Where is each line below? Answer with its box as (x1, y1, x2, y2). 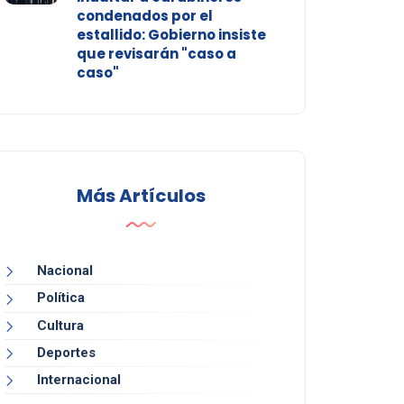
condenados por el (76, 6, 213, 26)
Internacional (36, 371, 121, 388)
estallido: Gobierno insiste (76, 25, 266, 45)
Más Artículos (76, 183, 206, 209)
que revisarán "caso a (76, 44, 236, 64)
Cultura (36, 317, 84, 334)
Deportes (36, 344, 96, 361)
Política (36, 289, 85, 307)
